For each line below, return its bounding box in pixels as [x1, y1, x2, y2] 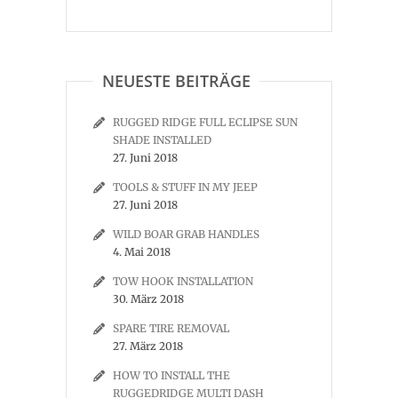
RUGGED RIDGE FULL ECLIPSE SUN [113, 115, 298, 129]
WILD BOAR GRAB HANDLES [113, 227, 259, 241]
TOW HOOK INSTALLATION [113, 275, 253, 288]
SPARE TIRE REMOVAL [113, 322, 229, 335]
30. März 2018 [113, 292, 184, 306]
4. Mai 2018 [113, 245, 171, 259]
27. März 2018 [113, 339, 183, 353]
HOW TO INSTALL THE [113, 369, 230, 382]
